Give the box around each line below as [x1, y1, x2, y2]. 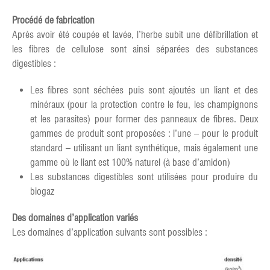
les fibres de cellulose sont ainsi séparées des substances [12, 43, 258, 55]
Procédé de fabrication [12, 14, 95, 26]
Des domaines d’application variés [12, 212, 138, 224]
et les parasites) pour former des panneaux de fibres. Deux [30, 113, 258, 125]
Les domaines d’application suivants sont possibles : [12, 227, 207, 238]
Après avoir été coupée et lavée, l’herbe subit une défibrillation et [12, 29, 258, 40]
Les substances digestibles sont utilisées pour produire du [30, 171, 258, 183]
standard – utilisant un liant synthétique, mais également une [30, 142, 258, 154]
